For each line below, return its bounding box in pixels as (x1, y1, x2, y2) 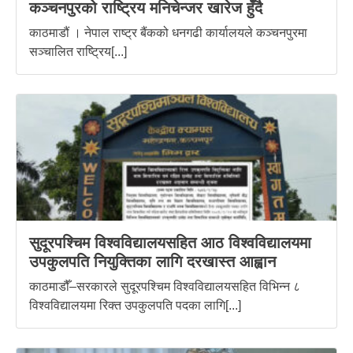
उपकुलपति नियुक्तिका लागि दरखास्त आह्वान (29, 253, 276, 271)
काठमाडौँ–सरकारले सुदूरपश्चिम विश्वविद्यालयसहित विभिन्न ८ (29, 280, 300, 294)
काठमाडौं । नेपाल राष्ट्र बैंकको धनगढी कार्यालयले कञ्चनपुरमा (29, 26, 307, 40)
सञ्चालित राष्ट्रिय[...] (29, 45, 127, 59)
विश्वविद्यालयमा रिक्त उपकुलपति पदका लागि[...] (29, 299, 241, 313)
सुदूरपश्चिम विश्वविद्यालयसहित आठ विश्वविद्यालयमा (29, 234, 311, 252)
